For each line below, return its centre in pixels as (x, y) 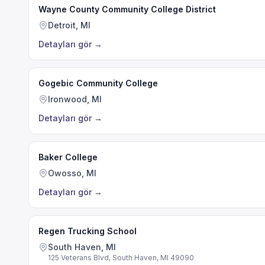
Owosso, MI (72, 173)
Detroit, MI (69, 25)
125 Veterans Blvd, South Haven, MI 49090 (121, 258)
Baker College (68, 157)
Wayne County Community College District (127, 9)
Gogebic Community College (98, 83)
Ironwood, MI (75, 99)
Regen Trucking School (88, 231)
